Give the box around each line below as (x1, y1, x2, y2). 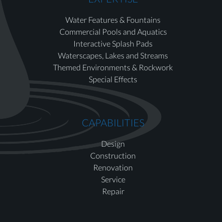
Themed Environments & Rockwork (53, 62, 173, 72)
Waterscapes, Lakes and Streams (58, 51, 168, 60)
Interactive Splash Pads (73, 39, 153, 49)
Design (101, 138, 125, 148)
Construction (90, 150, 136, 160)
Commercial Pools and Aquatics (59, 27, 167, 37)
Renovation (93, 162, 133, 172)
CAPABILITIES (82, 116, 145, 128)
